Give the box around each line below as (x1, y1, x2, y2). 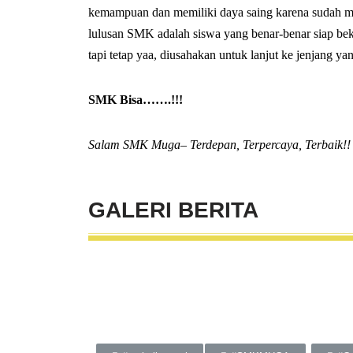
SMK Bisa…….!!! (88, 93, 183, 106)
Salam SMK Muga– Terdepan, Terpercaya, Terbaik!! (88, 138, 351, 151)
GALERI (88, 198, 178, 222)
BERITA (178, 198, 258, 222)
